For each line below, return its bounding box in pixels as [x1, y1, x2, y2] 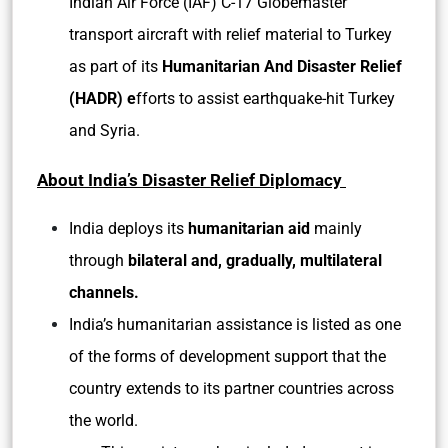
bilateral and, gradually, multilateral [128, 251, 382, 270]
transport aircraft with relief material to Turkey [69, 25, 392, 44]
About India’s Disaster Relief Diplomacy [37, 170, 346, 190]
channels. [69, 283, 143, 302]
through [69, 251, 128, 270]
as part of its [69, 57, 162, 76]
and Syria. [69, 121, 140, 140]
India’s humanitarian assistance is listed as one [69, 315, 401, 334]
